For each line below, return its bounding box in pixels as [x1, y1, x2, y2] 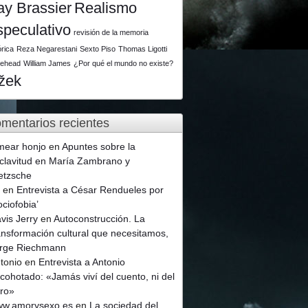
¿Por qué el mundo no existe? [74, 58, 174, 67]
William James [23, 58, 71, 67]
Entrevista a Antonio [38, 256, 126, 267]
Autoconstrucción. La [54, 212, 146, 224]
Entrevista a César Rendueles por [16, 184, 164, 195]
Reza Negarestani [16, 44, 78, 53]
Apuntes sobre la [62, 140, 136, 152]
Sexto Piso [80, 44, 116, 53]
